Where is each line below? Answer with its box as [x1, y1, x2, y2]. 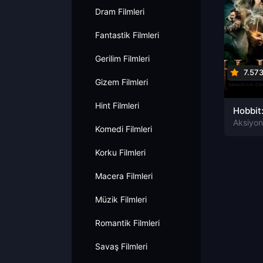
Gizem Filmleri [95, 77, 148, 87]
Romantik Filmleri [95, 218, 160, 228]
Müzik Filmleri [95, 194, 147, 204]
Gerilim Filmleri [95, 53, 150, 63]
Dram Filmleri [95, 6, 144, 16]
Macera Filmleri [95, 171, 153, 181]
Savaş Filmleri [95, 241, 147, 251]
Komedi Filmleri [95, 124, 152, 134]
